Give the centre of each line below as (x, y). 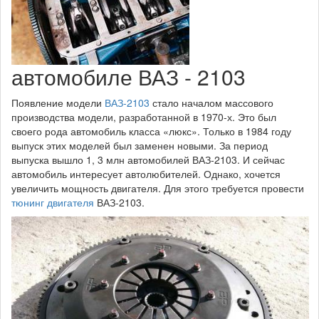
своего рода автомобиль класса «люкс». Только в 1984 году (151, 131)
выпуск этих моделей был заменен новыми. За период (140, 145)
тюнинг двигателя (53, 202)
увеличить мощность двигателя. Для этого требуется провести (158, 188)
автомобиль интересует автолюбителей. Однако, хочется (146, 174)
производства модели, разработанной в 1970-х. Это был (144, 117)
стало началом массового (211, 103)
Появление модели (58, 103)
